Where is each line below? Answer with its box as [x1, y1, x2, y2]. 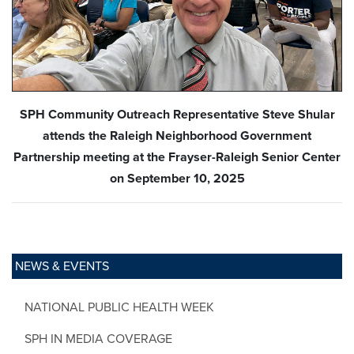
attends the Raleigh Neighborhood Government [43, 127, 311, 144]
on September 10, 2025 [109, 170, 245, 186]
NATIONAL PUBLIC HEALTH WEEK [24, 299, 214, 315]
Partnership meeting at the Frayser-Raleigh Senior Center [13, 149, 341, 165]
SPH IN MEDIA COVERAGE [24, 330, 172, 347]
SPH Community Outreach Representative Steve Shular [19, 106, 335, 122]
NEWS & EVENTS [15, 258, 109, 274]
